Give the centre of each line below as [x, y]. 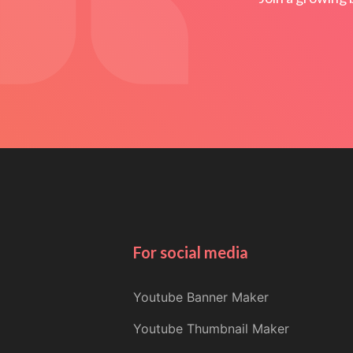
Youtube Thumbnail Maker [211, 329]
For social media [190, 252]
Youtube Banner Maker [201, 297]
